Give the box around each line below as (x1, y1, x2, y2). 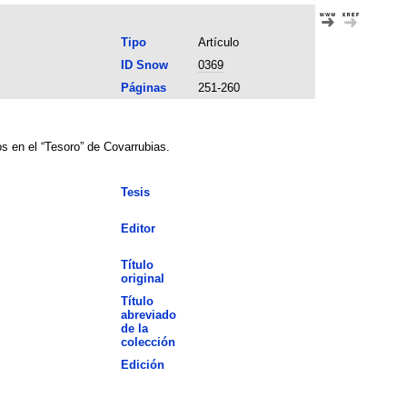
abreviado (120, 307, 176, 322)
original (120, 271, 164, 285)
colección (120, 334, 175, 349)
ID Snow (120, 57, 168, 72)
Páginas (120, 80, 166, 94)
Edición (120, 357, 164, 372)
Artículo (197, 35, 239, 49)
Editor (120, 221, 155, 235)
